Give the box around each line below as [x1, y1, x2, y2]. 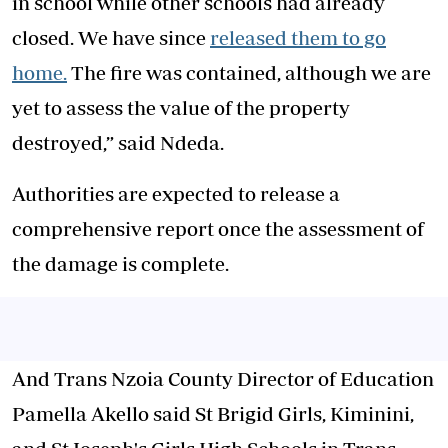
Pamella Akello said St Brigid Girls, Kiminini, [12, 401, 414, 425]
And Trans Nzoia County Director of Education [12, 366, 434, 390]
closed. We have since [12, 25, 210, 49]
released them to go [210, 25, 386, 49]
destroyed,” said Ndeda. [12, 130, 224, 154]
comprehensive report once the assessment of [12, 216, 424, 240]
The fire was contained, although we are [67, 60, 431, 84]
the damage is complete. [12, 251, 233, 275]
